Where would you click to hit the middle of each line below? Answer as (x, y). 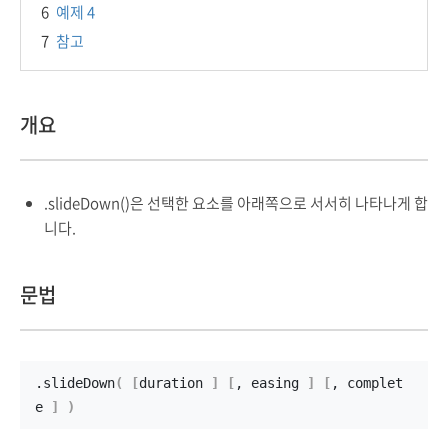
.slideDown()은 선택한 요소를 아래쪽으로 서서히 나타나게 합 (236, 203)
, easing (271, 383)
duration (175, 383)
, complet (367, 383)
